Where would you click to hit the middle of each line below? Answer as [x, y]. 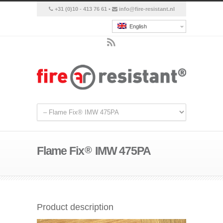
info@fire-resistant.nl [147, 9]
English [137, 27]
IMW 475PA [122, 151]
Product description [75, 207]
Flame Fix [60, 151]
